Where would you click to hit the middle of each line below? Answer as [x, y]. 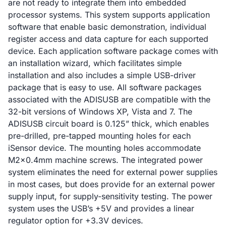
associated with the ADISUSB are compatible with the [109, 99]
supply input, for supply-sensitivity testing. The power [110, 196]
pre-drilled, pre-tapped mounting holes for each [99, 135]
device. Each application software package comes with [113, 51]
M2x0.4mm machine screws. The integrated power [105, 160]
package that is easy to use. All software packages [105, 87]
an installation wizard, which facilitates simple [95, 63]
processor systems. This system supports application [109, 14]
